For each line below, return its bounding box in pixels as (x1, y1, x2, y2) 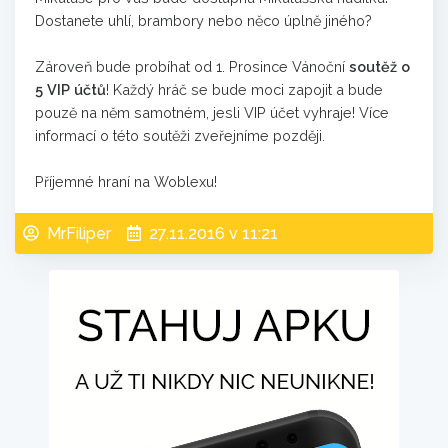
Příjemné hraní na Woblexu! (35, 173, 217, 190)
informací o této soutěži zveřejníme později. (35, 127, 325, 144)
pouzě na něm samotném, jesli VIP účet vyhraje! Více (35, 104, 389, 121)
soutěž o (349, 58, 410, 75)
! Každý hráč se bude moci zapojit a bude (106, 81, 383, 98)
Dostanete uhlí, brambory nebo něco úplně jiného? (35, 12, 372, 29)
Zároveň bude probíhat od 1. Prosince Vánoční (35, 58, 349, 75)
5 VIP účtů (35, 81, 106, 98)
